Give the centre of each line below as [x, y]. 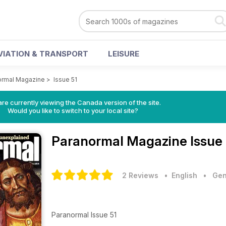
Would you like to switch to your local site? [73, 110]
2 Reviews [140, 175]
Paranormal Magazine [121, 141]
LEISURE [124, 54]
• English [179, 175]
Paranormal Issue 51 [84, 215]
